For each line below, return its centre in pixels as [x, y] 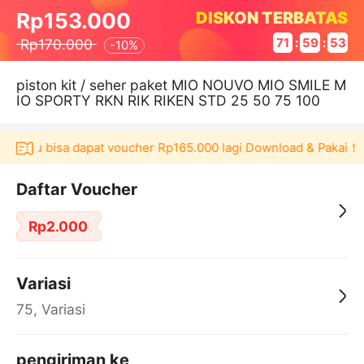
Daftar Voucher [76, 190]
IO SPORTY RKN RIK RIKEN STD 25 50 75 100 [168, 100]
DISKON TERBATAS [272, 17]
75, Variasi [50, 310]
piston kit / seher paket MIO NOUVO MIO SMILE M [181, 84]
